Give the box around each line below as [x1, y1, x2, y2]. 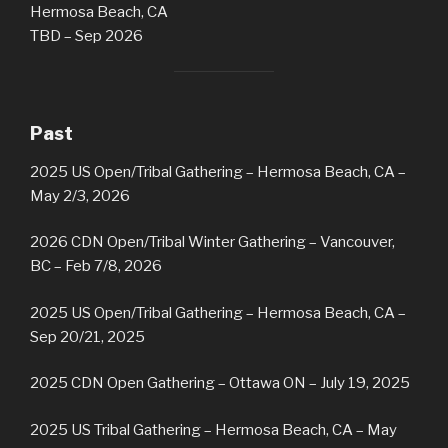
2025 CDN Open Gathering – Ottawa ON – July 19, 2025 [30, 374, 410, 393]
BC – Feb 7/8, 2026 [30, 257, 162, 276]
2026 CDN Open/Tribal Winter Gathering [30, 233, 306, 252]
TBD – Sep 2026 [30, 27, 143, 46]
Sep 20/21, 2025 [30, 327, 145, 346]
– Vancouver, [309, 233, 395, 252]
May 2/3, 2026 [30, 186, 130, 205]
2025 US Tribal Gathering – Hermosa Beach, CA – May [30, 420, 397, 439]
